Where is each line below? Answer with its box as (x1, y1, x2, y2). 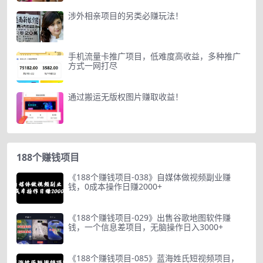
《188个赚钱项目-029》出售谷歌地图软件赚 (68, 211, 231, 223)
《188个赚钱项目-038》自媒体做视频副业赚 (68, 171, 231, 183)
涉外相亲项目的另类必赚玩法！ (68, 9, 183, 21)
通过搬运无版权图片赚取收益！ (68, 91, 183, 103)
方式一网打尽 (68, 59, 117, 71)
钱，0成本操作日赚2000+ (68, 180, 162, 192)
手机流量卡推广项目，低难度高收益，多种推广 (68, 50, 241, 62)
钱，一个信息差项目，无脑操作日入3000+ (68, 221, 223, 232)
